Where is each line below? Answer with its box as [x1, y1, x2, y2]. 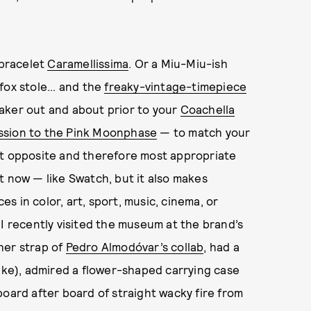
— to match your [157, 125, 251, 139]
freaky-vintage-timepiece [104, 79, 247, 93]
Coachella [180, 102, 235, 116]
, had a [203, 239, 239, 253]
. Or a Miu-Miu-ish [128, 56, 228, 70]
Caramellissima [47, 56, 129, 70]
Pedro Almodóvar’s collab [65, 239, 204, 253]
